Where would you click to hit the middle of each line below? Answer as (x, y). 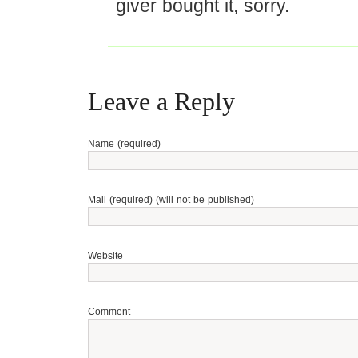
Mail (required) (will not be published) (171, 200)
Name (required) (124, 144)
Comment (109, 312)
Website (105, 256)
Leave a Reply (161, 101)
